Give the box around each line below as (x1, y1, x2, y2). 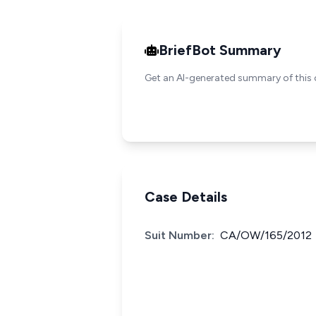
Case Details (145, 188, 227, 205)
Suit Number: (145, 229, 214, 242)
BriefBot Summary (159, 42, 281, 59)
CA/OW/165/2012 (220, 229, 312, 242)
